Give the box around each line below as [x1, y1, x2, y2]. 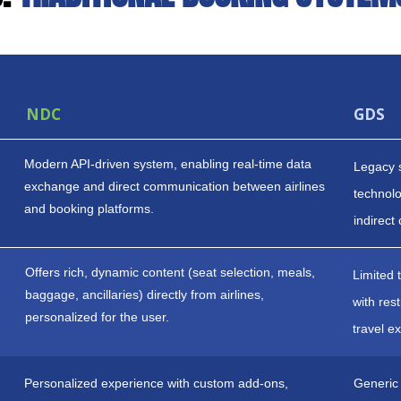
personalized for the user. [24, 310, 169, 324]
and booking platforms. [24, 201, 155, 216]
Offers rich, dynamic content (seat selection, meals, [24, 265, 315, 279]
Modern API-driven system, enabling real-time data [24, 157, 312, 171]
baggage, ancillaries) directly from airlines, [24, 287, 264, 302]
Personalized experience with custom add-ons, [24, 376, 289, 390]
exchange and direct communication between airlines [24, 179, 326, 193]
